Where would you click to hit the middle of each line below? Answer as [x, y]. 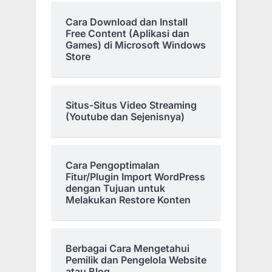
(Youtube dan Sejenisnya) [125, 117]
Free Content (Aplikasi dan [127, 34]
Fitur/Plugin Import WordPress [135, 177]
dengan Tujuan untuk [115, 189]
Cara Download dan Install [127, 22]
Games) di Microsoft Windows [136, 45]
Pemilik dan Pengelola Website [136, 260]
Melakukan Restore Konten [128, 200]
